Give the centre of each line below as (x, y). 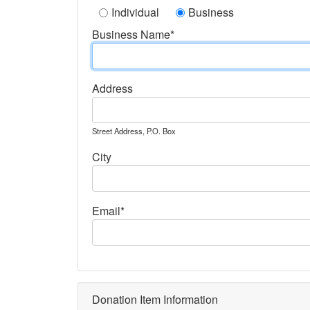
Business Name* (133, 34)
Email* (108, 211)
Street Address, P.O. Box (134, 131)
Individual (135, 12)
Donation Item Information (155, 299)
